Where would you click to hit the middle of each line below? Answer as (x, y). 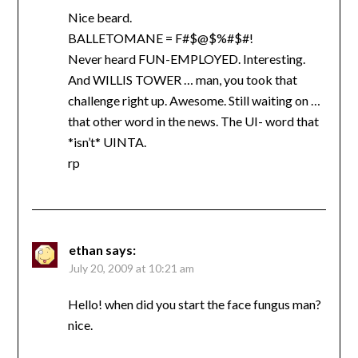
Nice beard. (99, 17)
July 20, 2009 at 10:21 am (131, 268)
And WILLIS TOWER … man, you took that (182, 79)
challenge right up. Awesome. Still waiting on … (194, 100)
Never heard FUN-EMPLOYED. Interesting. (186, 58)
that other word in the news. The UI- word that (193, 121)
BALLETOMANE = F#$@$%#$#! (160, 38)
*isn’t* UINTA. (107, 141)
